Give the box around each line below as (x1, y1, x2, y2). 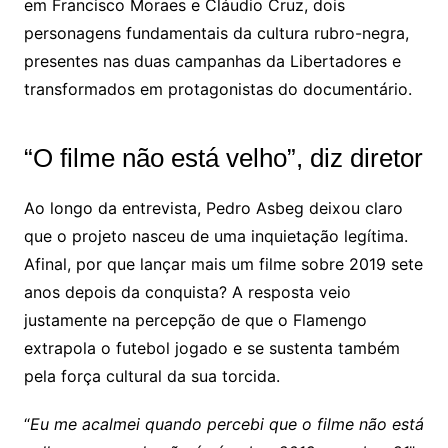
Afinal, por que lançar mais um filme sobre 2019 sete (23, 254, 423, 275)
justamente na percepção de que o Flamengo (23, 310, 367, 331)
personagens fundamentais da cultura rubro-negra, (23, 23, 409, 44)
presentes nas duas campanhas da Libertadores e (23, 51, 401, 72)
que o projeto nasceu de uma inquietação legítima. (23, 226, 408, 247)
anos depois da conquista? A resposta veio (23, 282, 351, 303)
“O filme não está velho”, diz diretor (23, 143, 423, 174)
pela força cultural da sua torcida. (23, 366, 280, 387)
